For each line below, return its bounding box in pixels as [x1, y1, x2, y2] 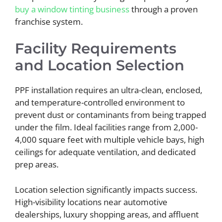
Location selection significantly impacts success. [15, 183, 197, 195]
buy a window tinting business [15, 3, 129, 15]
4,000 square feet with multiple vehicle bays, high [15, 134, 204, 145]
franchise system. [15, 15, 83, 27]
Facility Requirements [15, 40, 176, 57]
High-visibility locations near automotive [15, 196, 167, 208]
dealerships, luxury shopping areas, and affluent [15, 208, 199, 220]
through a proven [129, 3, 198, 15]
